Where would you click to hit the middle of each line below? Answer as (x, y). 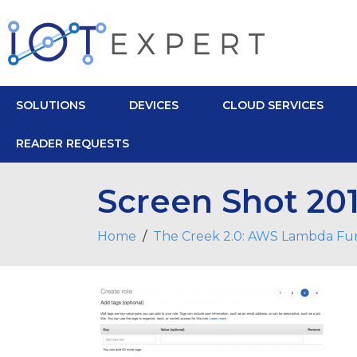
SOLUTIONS (51, 105)
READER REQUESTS (73, 143)
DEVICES (154, 105)
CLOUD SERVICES (273, 105)
